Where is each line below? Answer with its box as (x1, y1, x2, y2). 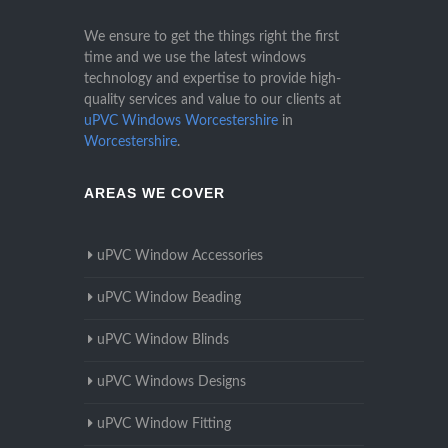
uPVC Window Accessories (97, 249, 263, 264)
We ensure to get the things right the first (84, 30, 339, 45)
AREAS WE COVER (84, 185, 225, 202)
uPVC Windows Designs (97, 375, 246, 390)
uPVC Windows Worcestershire (84, 114, 278, 129)
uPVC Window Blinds (97, 333, 229, 348)
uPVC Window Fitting (97, 417, 231, 432)
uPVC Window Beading (97, 291, 241, 306)
